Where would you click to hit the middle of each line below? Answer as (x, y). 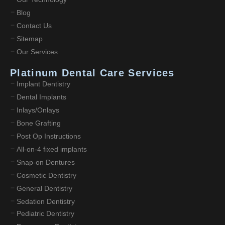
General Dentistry (44, 188)
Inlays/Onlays (38, 110)
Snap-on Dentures (46, 162)
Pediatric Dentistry (45, 213)
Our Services (37, 51)
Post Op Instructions (49, 136)
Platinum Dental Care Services (92, 73)
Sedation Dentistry (46, 201)
